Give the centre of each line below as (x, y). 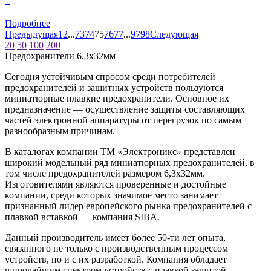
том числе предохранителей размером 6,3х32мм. (105, 173)
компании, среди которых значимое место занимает (111, 195)
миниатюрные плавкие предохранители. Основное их (117, 98)
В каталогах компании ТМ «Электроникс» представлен (120, 151)
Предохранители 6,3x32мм (60, 56)
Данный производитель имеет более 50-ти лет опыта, (115, 237)
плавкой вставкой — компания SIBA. (82, 217)
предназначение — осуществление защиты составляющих (125, 109)
